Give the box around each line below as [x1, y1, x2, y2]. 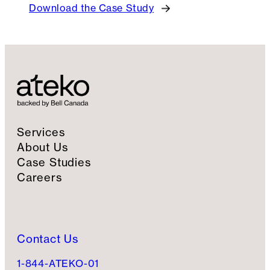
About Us [17, 140, 69, 154]
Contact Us [17, 231, 79, 245]
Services [17, 125, 66, 139]
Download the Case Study [29, 1, 154, 14]
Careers [17, 170, 63, 184]
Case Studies [17, 155, 92, 169]
